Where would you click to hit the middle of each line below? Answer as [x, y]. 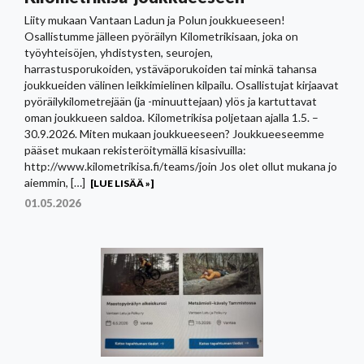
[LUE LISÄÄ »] [122, 184]
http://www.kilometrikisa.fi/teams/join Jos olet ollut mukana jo [181, 167]
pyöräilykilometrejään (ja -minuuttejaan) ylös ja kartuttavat [171, 102]
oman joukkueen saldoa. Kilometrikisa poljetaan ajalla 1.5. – [171, 118]
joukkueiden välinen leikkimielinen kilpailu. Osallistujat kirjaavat [182, 85]
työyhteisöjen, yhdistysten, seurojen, [119, 53]
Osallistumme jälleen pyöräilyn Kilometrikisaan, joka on [161, 37]
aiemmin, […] [55, 183]
